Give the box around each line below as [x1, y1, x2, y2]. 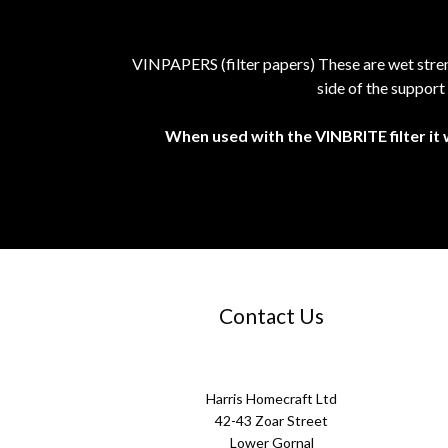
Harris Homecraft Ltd [206, 390, 338, 408]
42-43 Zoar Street [215, 412, 329, 430]
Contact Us [219, 303, 325, 329]
